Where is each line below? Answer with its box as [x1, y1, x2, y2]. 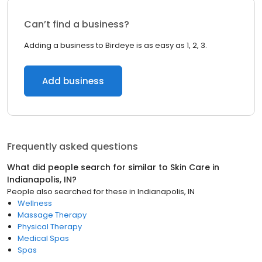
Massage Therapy [18, 209, 87, 220]
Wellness [18, 198, 52, 209]
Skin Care [170, 161, 210, 173]
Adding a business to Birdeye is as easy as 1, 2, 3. [24, 40, 207, 51]
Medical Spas [18, 233, 69, 244]
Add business [42, 75, 104, 87]
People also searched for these [7, 186, 127, 197]
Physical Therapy [18, 221, 82, 232]
